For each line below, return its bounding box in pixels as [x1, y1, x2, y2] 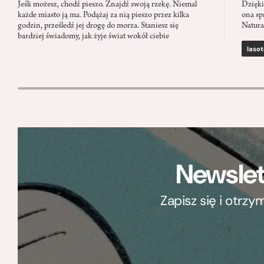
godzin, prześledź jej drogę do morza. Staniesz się [18, 22, 179, 31]
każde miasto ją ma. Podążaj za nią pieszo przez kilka [18, 11, 189, 21]
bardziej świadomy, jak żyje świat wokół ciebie [18, 32, 169, 42]
